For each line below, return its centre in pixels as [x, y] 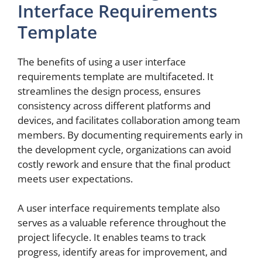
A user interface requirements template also [119, 208]
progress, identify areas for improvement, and [122, 252]
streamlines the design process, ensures [109, 91]
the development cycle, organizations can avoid [124, 149]
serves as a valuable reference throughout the [122, 223]
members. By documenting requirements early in [130, 135]
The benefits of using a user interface [102, 61]
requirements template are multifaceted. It [116, 76]
